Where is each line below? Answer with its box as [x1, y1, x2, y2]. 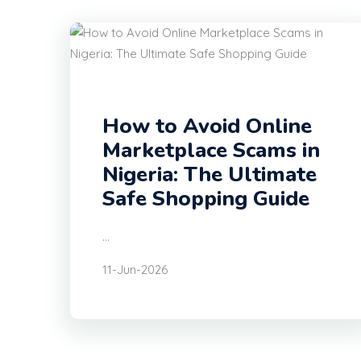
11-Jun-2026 [102, 262, 168, 277]
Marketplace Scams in [102, 136, 320, 164]
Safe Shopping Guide [102, 185, 309, 213]
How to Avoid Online [102, 112, 312, 140]
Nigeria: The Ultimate [102, 160, 317, 189]
